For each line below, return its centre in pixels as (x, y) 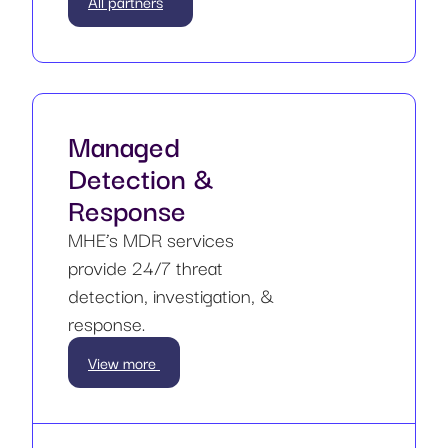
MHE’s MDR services (151, 239)
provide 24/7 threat (145, 267)
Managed (124, 145)
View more (124, 362)
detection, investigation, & (171, 295)
